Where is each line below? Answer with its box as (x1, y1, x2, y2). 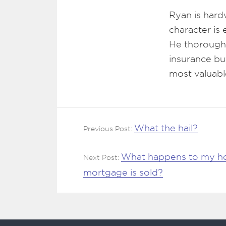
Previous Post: (83, 125, 134, 133)
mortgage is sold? (83, 167, 163, 177)
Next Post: (83, 153, 121, 161)
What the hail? (134, 123, 198, 133)
